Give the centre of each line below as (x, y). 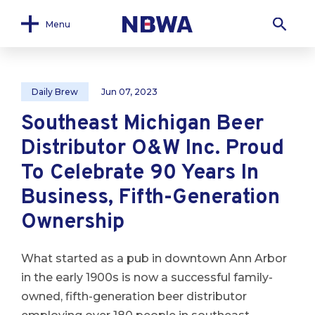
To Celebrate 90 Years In (140, 173)
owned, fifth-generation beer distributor (134, 296)
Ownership (73, 223)
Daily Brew (55, 92)
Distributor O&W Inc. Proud (153, 149)
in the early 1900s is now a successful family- (147, 277)
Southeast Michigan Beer (142, 124)
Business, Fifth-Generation (150, 198)
